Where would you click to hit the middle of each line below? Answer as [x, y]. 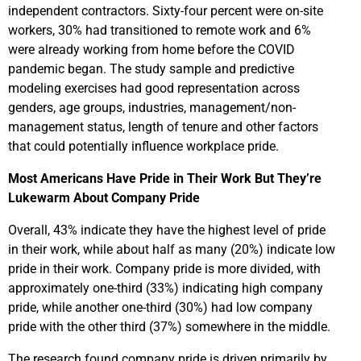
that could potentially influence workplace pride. [143, 146]
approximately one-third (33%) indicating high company [166, 288]
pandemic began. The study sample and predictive [151, 68]
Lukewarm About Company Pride [107, 197]
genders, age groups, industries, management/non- [152, 107]
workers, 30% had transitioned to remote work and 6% [160, 30]
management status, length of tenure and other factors [163, 127]
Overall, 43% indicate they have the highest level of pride [167, 230]
